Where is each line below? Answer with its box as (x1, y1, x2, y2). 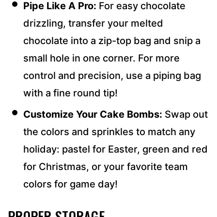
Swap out (162, 108, 208, 120)
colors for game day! (23, 178, 118, 190)
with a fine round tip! (23, 87, 118, 99)
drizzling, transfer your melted (23, 17, 163, 29)
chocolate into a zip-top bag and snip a (23, 34, 201, 46)
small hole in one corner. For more (23, 52, 180, 64)
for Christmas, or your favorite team (23, 160, 188, 172)
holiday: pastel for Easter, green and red (23, 143, 208, 155)
